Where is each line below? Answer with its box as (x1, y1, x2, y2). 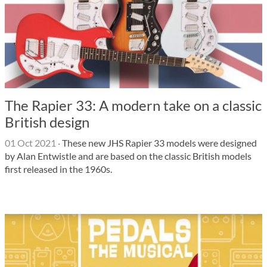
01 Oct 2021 (5, 137, 56, 148)
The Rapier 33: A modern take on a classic (5, 97, 262, 114)
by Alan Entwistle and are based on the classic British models (5, 150, 252, 162)
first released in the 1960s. (5, 163, 112, 175)
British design (5, 113, 89, 131)
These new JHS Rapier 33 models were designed (60, 137, 257, 148)
